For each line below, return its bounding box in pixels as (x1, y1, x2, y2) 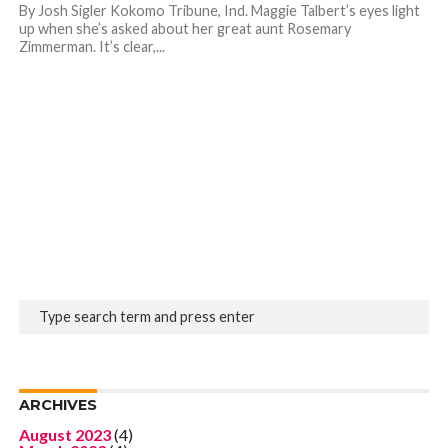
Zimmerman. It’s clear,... (18, 37, 165, 55)
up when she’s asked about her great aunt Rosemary (18, 19, 351, 37)
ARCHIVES (18, 395, 97, 414)
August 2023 (18, 424, 111, 444)
